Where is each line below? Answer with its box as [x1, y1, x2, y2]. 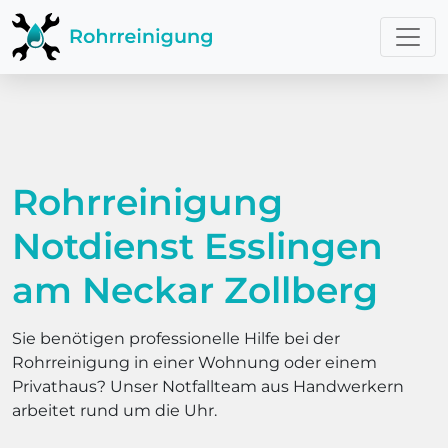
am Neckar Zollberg [12, 268, 378, 312]
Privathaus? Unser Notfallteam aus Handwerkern [12, 377, 404, 396]
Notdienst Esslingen [12, 224, 383, 268]
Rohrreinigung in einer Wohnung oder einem [12, 353, 377, 372]
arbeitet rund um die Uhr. [12, 401, 217, 420]
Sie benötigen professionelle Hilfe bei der [12, 329, 340, 348]
